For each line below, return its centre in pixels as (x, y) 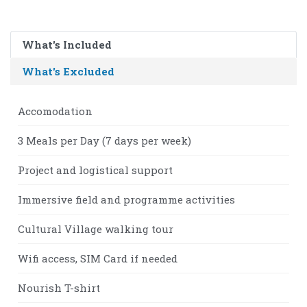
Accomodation (55, 111)
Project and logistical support (95, 170)
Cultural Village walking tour (96, 229)
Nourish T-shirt (59, 287)
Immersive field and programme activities (126, 199)
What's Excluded (68, 71)
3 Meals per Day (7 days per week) (105, 140)
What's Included (67, 44)
